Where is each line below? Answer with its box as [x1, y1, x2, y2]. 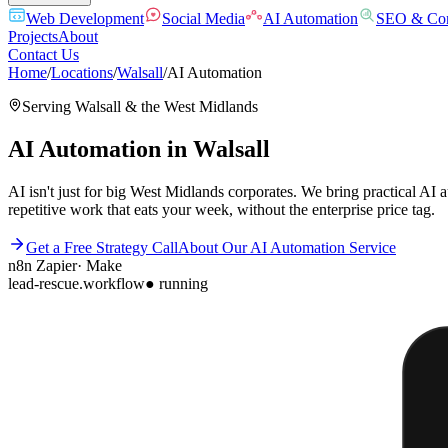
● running [145, 274, 208, 292]
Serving [22, 98, 75, 115]
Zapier [32, 256, 77, 274]
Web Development [26, 10, 144, 27]
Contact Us [8, 46, 79, 63]
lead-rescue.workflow [8, 274, 145, 292]
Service [345, 238, 396, 256]
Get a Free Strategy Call [26, 238, 178, 256]
